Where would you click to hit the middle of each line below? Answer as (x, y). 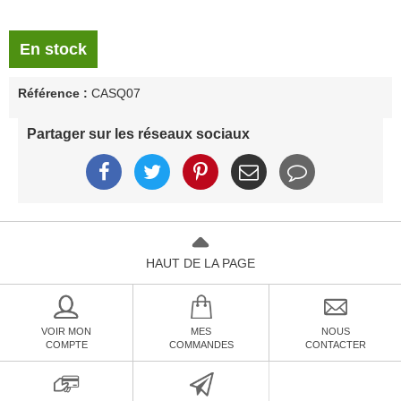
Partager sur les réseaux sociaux (138, 134)
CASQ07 (116, 93)
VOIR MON (66, 331)
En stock (53, 49)
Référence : (53, 93)
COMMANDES (201, 345)
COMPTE (66, 345)
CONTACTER (335, 345)
